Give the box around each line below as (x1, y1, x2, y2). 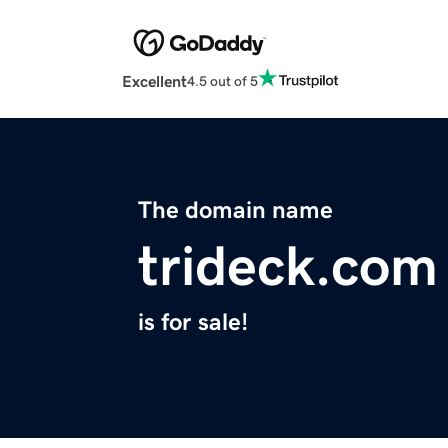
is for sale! (138, 310, 248, 335)
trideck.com (138, 238, 438, 295)
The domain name (138, 198, 333, 223)
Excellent (122, 73, 187, 90)
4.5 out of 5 (187, 73, 258, 88)
